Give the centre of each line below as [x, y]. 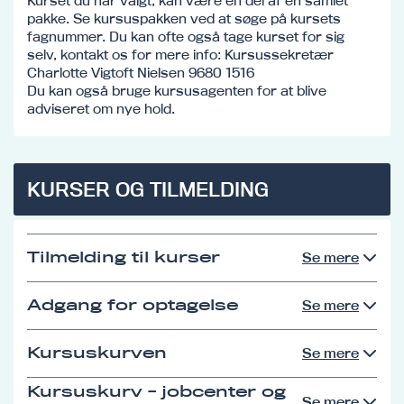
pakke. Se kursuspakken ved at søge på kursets [184, 18]
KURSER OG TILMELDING [148, 189]
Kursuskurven [97, 353]
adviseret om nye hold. [101, 108]
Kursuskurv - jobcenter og [156, 391]
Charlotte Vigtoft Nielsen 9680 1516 [141, 72]
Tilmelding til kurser [124, 257]
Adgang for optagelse [133, 305]
